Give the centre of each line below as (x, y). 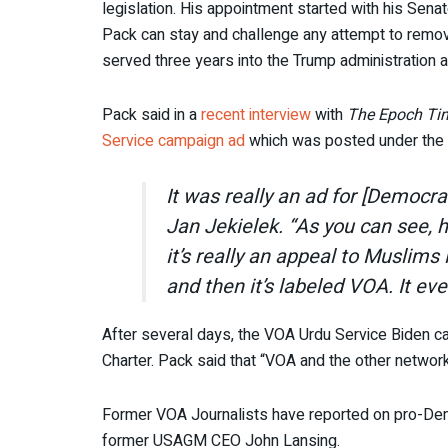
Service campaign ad (173, 140)
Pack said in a (151, 114)
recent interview (256, 114)
